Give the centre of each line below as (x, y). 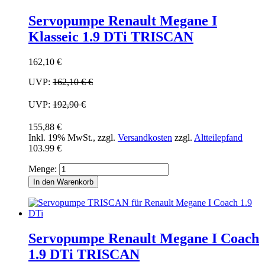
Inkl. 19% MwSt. (61, 138)
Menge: (43, 169)
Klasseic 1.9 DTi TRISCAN (111, 37)
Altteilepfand (218, 138)
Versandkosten (145, 138)
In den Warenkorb (63, 182)
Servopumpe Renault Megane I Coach (144, 239)
